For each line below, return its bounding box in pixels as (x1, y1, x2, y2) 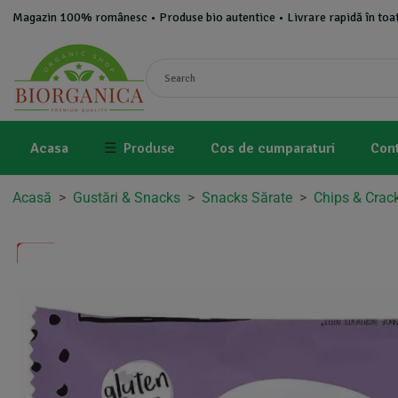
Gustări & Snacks (73, 189, 180, 206)
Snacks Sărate (202, 189, 292, 206)
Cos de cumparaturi (211, 139, 335, 157)
